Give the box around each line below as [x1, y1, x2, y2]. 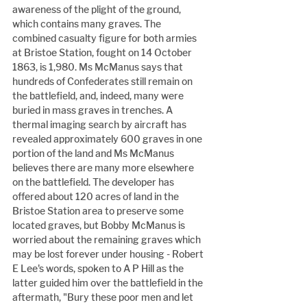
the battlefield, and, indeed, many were [12, 90, 186, 102]
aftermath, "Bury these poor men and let [12, 291, 195, 304]
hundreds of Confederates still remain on [12, 75, 195, 88]
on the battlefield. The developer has [12, 176, 176, 188]
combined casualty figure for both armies [12, 32, 199, 45]
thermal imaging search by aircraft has [12, 119, 188, 131]
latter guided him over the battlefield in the [12, 277, 205, 289]
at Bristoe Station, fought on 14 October [12, 47, 194, 59]
